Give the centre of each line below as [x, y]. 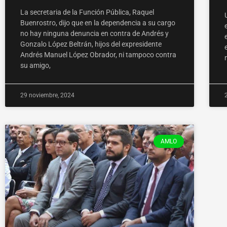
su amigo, [35, 66]
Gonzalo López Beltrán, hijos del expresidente [91, 44]
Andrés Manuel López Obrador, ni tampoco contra [98, 55]
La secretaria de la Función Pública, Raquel [87, 12]
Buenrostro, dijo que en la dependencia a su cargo [98, 23]
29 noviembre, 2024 [47, 96]
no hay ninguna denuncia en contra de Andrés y [94, 34]
